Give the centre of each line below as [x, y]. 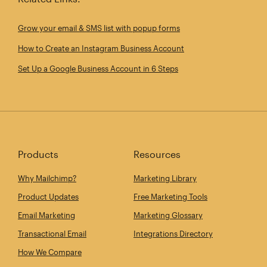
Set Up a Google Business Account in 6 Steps [98, 69]
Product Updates [48, 197]
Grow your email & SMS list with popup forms [99, 28]
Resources [157, 154]
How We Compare [50, 252]
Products [38, 154]
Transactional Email [52, 234]
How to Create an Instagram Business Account [101, 49]
